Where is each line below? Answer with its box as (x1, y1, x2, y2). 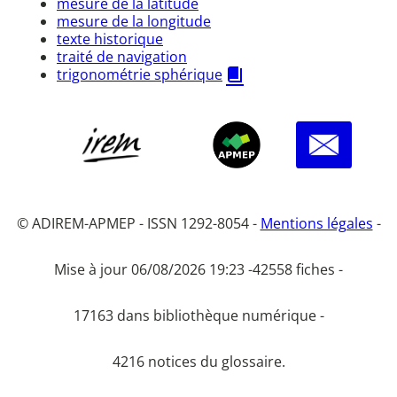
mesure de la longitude (57, 11, 211, 31)
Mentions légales (260, 214, 373, 234)
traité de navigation (57, 46, 187, 66)
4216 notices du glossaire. (112, 352, 285, 372)
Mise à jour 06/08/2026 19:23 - (54, 260, 253, 280)
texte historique (57, 28, 163, 49)
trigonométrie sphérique (57, 64, 222, 84)
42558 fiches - (253, 260, 343, 280)
